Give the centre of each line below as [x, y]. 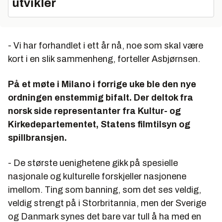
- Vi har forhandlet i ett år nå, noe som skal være [106, 45]
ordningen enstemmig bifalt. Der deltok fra [101, 97]
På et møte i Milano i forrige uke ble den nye [102, 84]
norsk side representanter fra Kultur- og [94, 111]
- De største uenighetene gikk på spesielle [93, 163]
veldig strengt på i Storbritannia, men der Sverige [107, 203]
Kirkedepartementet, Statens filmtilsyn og [99, 124]
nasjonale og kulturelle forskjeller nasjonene [97, 176]
